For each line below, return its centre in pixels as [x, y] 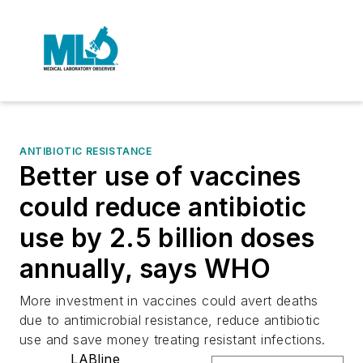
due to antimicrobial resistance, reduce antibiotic [170, 320]
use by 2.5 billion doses [167, 238]
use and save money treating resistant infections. [173, 340]
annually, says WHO [145, 269]
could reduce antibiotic [163, 207]
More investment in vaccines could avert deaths [169, 301]
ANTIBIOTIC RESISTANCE [86, 151]
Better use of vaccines [160, 176]
